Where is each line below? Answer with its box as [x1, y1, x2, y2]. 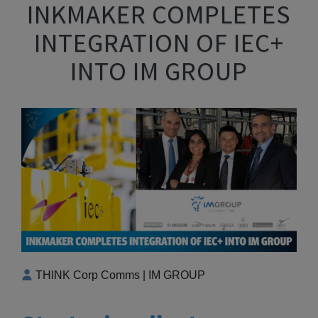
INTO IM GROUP [70, 54, 248, 87]
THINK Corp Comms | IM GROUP [35, 268, 205, 281]
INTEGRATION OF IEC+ [34, 26, 284, 59]
